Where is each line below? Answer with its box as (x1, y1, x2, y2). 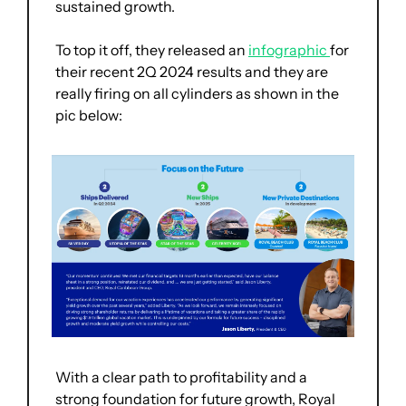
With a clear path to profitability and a (55, 367, 307, 386)
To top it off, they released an (55, 40, 248, 59)
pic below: (55, 105, 122, 124)
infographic (248, 40, 330, 59)
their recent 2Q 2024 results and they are (55, 62, 328, 81)
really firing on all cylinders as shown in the (55, 83, 339, 102)
